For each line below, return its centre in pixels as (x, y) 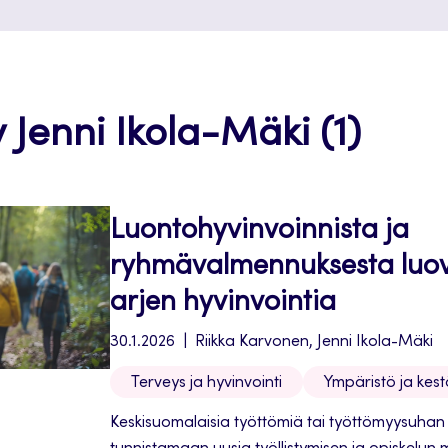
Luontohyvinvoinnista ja (259, 232)
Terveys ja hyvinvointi (206, 383)
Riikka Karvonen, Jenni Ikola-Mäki (314, 342)
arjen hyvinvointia (226, 304)
